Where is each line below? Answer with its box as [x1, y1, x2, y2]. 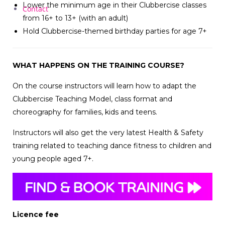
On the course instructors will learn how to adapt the [13, 81, 196, 91]
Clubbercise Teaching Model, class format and [13, 94, 172, 104]
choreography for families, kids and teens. [13, 107, 157, 117]
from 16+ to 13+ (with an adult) [23, 14, 128, 23]
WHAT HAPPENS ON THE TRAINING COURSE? [13, 61, 184, 70]
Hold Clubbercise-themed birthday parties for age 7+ [23, 27, 207, 36]
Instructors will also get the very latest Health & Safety [13, 128, 203, 138]
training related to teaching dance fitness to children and [13, 141, 211, 151]
